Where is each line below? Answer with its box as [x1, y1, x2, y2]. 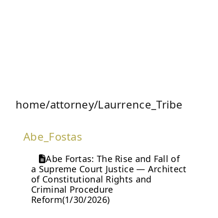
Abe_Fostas [23, 128, 82, 144]
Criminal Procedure [31, 183, 113, 196]
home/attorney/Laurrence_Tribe [16, 97, 183, 112]
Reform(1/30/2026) [31, 194, 110, 206]
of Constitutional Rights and [31, 173, 152, 185]
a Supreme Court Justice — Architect [31, 163, 187, 175]
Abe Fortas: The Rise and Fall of [46, 153, 180, 165]
